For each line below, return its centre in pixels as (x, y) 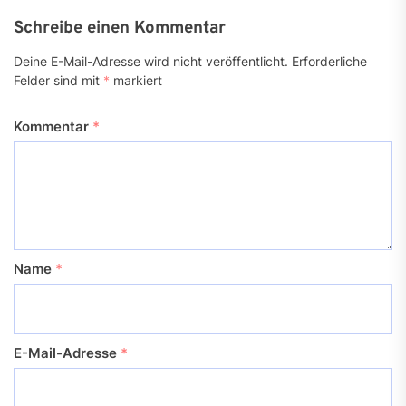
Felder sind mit (58, 80)
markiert (136, 80)
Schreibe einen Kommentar (120, 28)
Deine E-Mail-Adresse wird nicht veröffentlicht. (151, 61)
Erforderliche (329, 61)
